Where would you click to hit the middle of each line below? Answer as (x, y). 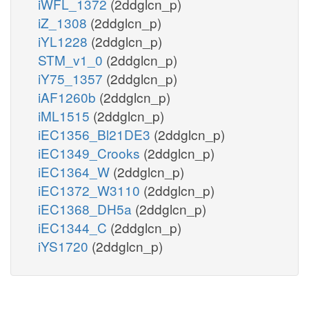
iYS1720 (65, 246)
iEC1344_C (74, 227)
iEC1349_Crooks (91, 152)
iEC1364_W (76, 171)
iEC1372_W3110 (91, 190)
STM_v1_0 (72, 59)
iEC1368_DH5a (87, 208)
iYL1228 (64, 41)
